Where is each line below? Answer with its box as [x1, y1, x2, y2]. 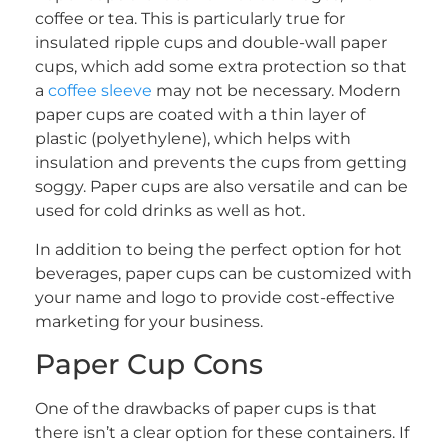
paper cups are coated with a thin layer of [35, 105, 365, 125]
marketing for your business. [35, 311, 263, 331]
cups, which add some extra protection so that [35, 57, 407, 77]
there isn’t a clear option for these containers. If [35, 423, 409, 443]
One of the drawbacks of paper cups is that [35, 399, 377, 419]
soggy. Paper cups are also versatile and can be [35, 177, 408, 197]
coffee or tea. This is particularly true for [35, 9, 345, 29]
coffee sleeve [48, 81, 152, 101]
